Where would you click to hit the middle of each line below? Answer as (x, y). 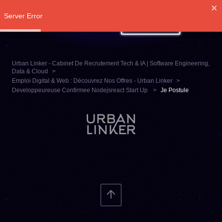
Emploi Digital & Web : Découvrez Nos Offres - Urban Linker (92, 81)
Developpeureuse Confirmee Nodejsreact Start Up (81, 90)
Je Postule (175, 90)
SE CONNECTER (151, 26)
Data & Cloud (30, 71)
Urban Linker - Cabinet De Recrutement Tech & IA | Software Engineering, (111, 63)
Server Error (23, 16)
